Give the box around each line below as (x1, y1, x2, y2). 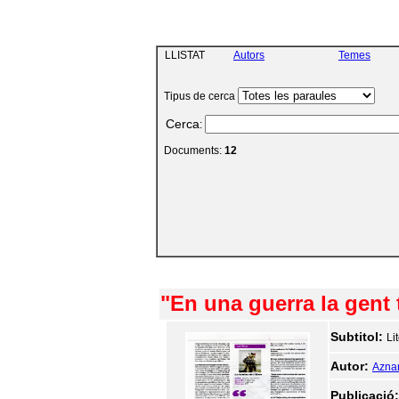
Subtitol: (330, 330, 387, 344)
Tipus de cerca (159, 90, 238, 102)
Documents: (159, 144, 224, 157)
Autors (233, 49, 265, 61)
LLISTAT (159, 49, 205, 61)
